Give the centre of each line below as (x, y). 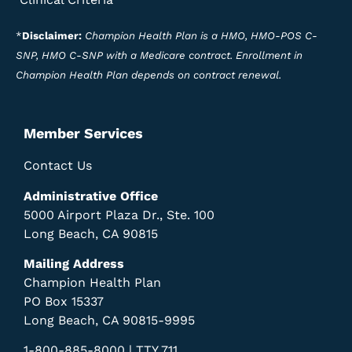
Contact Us (58, 166)
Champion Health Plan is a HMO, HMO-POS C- (201, 35)
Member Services (83, 134)
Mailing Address (74, 264)
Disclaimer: (53, 35)
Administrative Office (91, 196)
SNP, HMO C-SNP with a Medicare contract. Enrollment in (159, 55)
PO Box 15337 (64, 302)
